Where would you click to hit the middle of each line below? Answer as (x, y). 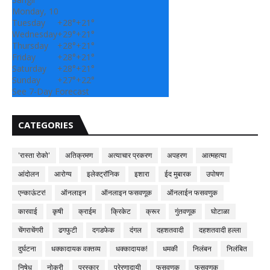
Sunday (26, 80)
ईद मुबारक (178, 174)
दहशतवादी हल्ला (220, 230)
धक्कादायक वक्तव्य (76, 249)
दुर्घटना (27, 249)
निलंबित (237, 249)
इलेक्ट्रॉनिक (103, 174)
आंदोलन (29, 174)
